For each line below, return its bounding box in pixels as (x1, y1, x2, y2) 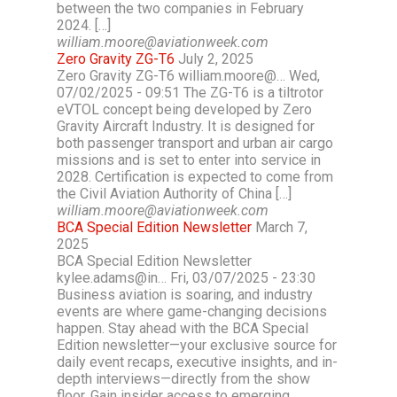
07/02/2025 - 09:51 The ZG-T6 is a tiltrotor (57, 84, 323, 101)
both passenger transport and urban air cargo (57, 135, 333, 152)
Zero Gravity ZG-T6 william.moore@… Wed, (57, 67, 320, 84)
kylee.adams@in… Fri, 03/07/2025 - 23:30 (57, 269, 315, 286)
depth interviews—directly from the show (57, 370, 310, 387)
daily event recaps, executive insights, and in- (57, 354, 338, 370)
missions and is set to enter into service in (57, 152, 321, 168)
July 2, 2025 (178, 51, 253, 67)
